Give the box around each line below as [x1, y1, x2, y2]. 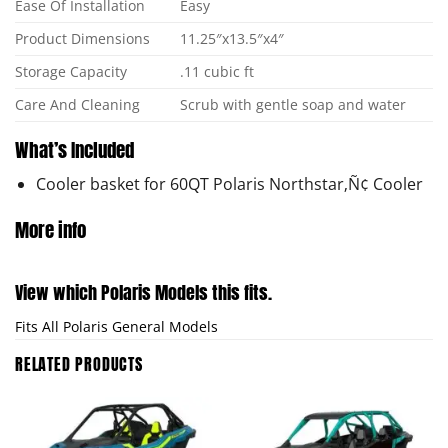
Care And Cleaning [15, 95, 140, 115]
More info [15, 214, 86, 244]
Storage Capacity [15, 62, 127, 82]
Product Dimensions [15, 29, 150, 49]
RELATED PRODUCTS [15, 352, 143, 377]
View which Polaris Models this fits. [15, 279, 272, 307]
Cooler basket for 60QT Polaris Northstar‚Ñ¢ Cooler [35, 172, 423, 195]
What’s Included [15, 135, 134, 165]
